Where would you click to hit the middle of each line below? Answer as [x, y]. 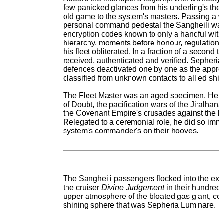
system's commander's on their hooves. [131, 131]
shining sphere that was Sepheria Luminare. [139, 205]
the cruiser [82, 187]
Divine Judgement [133, 187]
